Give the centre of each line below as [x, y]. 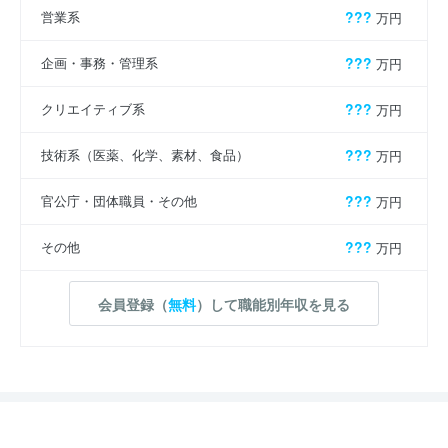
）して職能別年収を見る [273, 303]
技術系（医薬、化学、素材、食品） [145, 155]
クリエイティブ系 [93, 109]
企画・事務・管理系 [99, 63]
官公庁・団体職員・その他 [119, 201]
